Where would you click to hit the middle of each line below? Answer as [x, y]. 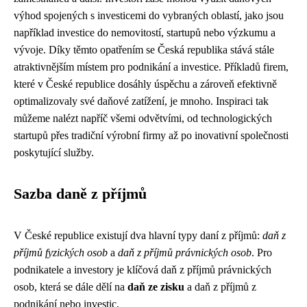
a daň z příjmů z [220, 287]
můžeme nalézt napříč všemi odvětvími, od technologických [143, 118]
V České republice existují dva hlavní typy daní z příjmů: [138, 235]
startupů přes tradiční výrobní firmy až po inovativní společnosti [151, 135]
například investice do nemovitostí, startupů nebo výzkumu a [145, 33]
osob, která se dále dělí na [71, 287]
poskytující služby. [54, 152]
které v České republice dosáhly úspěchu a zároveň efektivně [145, 84]
